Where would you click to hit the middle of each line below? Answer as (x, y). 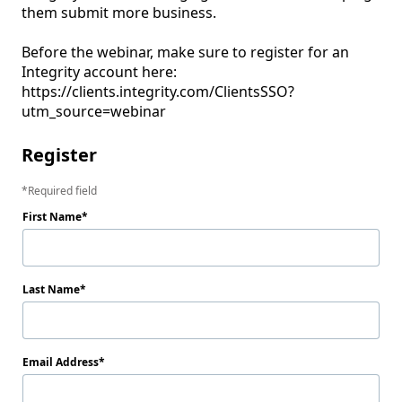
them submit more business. (121, 13)
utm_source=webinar (94, 111)
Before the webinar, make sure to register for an (185, 52)
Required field (62, 191)
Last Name (51, 289)
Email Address (61, 362)
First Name (52, 217)
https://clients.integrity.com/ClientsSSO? (158, 92)
